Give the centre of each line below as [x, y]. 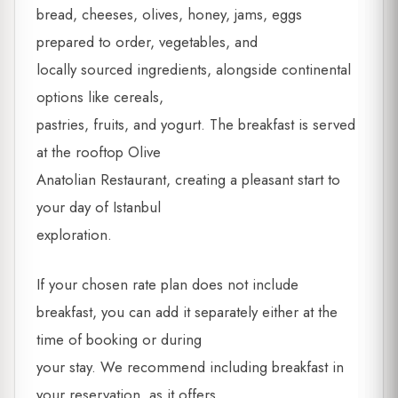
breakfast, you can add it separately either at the [187, 312]
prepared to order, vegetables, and [147, 42]
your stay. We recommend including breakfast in [190, 367]
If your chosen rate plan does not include [167, 285]
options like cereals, [100, 97]
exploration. [74, 235]
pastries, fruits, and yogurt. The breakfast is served [196, 125]
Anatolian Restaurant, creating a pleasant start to [188, 180]
